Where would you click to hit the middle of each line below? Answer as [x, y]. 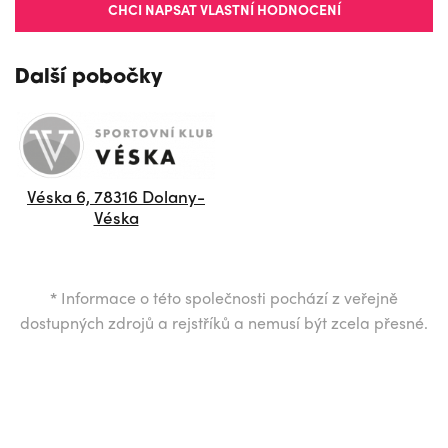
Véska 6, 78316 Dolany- [116, 195]
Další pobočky [88, 77]
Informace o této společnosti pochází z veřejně [227, 297]
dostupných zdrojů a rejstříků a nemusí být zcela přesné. [224, 322]
